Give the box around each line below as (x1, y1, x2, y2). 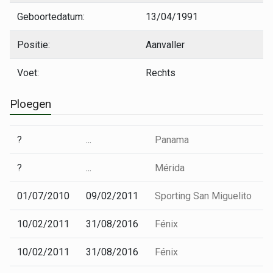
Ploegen (10, 97, 51, 111)
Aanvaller (146, 39, 185, 51)
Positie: (17, 39, 50, 51)
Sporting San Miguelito (155, 190, 252, 202)
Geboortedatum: (17, 11, 85, 23)
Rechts (146, 67, 175, 79)
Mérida (155, 162, 185, 174)
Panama (155, 134, 189, 146)
